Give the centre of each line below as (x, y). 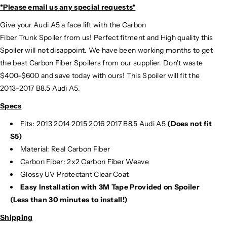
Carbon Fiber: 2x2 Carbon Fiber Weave (85, 161)
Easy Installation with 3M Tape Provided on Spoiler (110, 187)
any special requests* (98, 7)
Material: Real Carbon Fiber (65, 149)
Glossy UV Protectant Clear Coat (75, 174)
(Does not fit (190, 123)
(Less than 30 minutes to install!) (69, 199)
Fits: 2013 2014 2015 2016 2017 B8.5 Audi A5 (94, 123)
